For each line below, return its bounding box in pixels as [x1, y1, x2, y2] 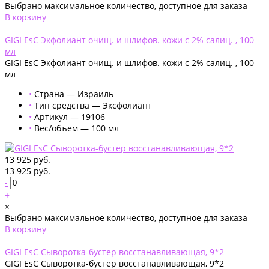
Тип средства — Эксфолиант [34, 99, 152, 111]
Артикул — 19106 [34, 110, 105, 122]
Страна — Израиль [34, 88, 113, 100]
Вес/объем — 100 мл [34, 122, 119, 134]
